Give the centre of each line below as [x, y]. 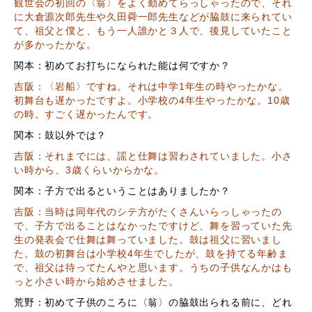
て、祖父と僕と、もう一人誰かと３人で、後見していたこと [153, 31]
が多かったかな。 [55, 45]
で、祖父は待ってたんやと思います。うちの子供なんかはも [153, 267]
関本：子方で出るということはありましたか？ [122, 191]
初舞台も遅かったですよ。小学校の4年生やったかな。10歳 [152, 100]
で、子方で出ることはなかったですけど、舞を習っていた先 [153, 226]
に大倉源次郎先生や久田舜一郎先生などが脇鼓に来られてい [153, 17]
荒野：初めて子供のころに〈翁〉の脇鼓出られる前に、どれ [153, 302]
